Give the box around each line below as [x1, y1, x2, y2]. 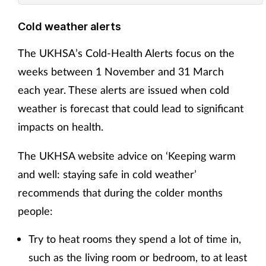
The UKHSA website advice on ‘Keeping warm [18, 149, 236, 163]
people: [18, 204, 53, 218]
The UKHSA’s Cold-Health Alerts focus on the [18, 46, 235, 60]
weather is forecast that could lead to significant [18, 102, 243, 115]
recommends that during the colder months [18, 186, 223, 199]
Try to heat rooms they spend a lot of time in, [28, 232, 241, 246]
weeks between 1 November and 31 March [18, 65, 224, 78]
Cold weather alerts [18, 20, 121, 33]
